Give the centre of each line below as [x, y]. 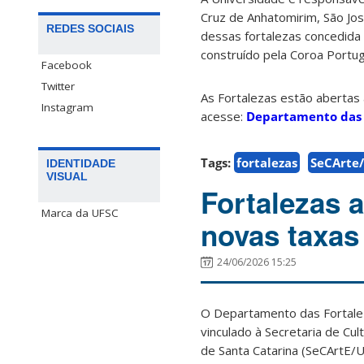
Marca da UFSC [80, 213]
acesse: [223, 117]
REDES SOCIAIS [90, 29]
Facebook [67, 65]
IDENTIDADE [81, 164]
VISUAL [67, 177]
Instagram [67, 108]
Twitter [58, 87]
